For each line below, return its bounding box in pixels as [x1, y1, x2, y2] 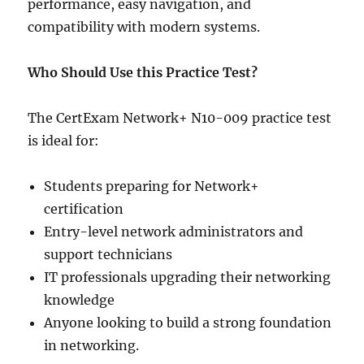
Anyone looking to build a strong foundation [44, 314, 332, 331]
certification [44, 200, 124, 217]
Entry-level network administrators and [44, 223, 304, 240]
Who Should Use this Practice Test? [28, 63, 258, 80]
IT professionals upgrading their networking [44, 268, 331, 285]
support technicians [44, 245, 173, 262]
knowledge [44, 291, 115, 308]
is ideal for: [28, 132, 100, 149]
